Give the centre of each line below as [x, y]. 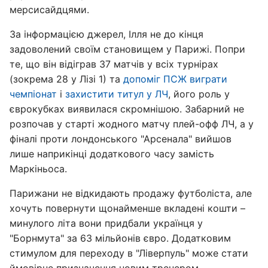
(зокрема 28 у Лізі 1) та [66, 79]
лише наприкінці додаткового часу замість [112, 154]
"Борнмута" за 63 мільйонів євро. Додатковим [120, 238]
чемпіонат [33, 94]
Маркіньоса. [38, 169]
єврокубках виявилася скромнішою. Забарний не [127, 109]
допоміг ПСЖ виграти [175, 79]
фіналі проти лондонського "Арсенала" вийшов [121, 139]
